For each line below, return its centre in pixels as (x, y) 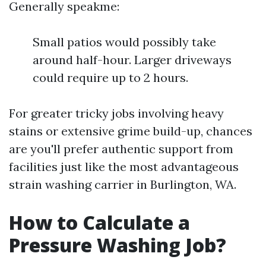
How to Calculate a (99, 222)
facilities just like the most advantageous (124, 167)
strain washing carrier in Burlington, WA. (123, 184)
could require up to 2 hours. (110, 77)
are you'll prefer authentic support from (121, 149)
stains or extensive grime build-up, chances (131, 131)
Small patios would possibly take (124, 42)
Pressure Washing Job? (118, 245)
